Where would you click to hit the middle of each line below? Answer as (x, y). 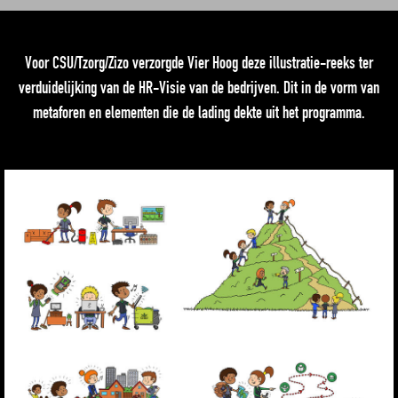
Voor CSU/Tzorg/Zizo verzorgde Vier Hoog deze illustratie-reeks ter (199, 63)
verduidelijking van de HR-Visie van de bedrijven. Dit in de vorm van (199, 88)
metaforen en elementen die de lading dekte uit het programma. (199, 112)
